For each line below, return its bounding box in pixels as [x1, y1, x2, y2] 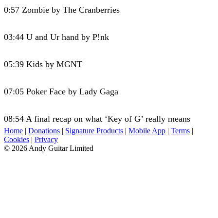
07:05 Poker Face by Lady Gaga [4, 86, 118, 96]
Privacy [35, 135, 58, 144]
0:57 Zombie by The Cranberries [4, 4, 120, 15]
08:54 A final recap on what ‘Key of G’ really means [4, 113, 190, 124]
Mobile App [128, 126, 165, 135]
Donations [28, 126, 60, 135]
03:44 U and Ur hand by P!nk [4, 32, 109, 42]
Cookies [4, 135, 29, 144]
